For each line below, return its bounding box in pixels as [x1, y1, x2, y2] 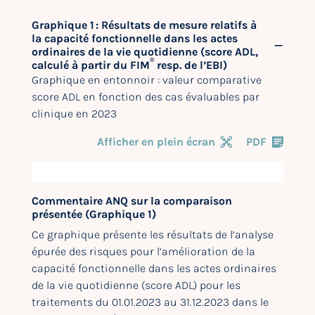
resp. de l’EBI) [154, 58, 227, 72]
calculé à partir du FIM [32, 58, 150, 72]
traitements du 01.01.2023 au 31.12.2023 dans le [32, 295, 269, 309]
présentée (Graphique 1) [32, 207, 156, 221]
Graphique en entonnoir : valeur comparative [32, 73, 262, 87]
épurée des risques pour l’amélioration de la [32, 245, 255, 259]
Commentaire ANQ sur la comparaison [32, 194, 232, 208]
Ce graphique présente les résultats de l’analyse [32, 228, 274, 242]
